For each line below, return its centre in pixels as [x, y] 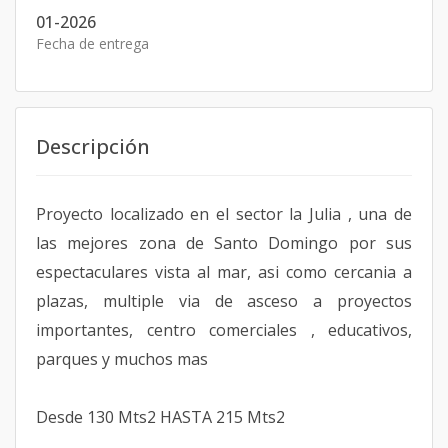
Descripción [93, 146]
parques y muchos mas [124, 359]
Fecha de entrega [92, 43]
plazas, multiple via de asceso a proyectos [224, 301]
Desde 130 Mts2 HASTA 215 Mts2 [162, 417]
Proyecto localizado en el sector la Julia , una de [224, 214]
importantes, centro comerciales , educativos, [224, 330]
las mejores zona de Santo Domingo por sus [224, 243]
